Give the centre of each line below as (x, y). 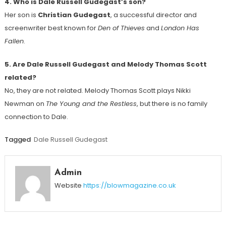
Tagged (18, 140)
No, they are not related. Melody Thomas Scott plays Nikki (97, 91)
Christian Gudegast (74, 15)
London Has (180, 28)
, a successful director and (153, 15)
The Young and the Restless (91, 104)
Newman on (25, 104)
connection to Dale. (36, 117)
